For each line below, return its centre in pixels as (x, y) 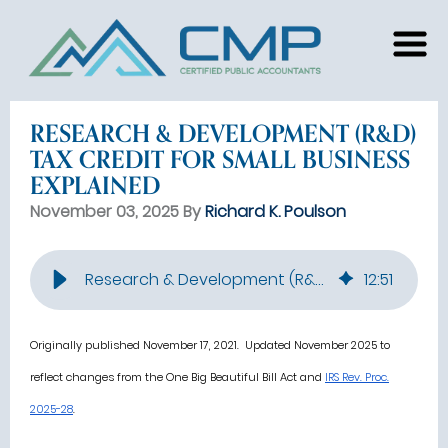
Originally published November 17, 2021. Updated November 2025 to (210, 345)
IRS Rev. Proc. (357, 377)
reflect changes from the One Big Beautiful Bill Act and (176, 377)
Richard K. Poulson (275, 211)
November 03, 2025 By (117, 211)
